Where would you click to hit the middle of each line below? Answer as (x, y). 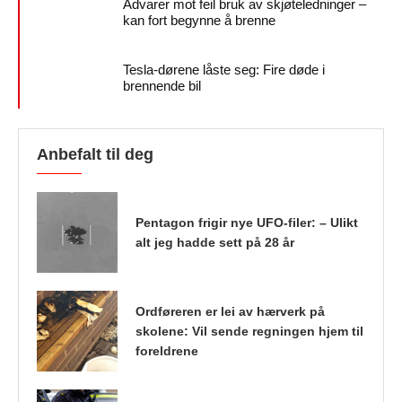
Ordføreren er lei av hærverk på (230, 312)
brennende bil (162, 86)
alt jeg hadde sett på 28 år (215, 243)
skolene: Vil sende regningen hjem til (249, 332)
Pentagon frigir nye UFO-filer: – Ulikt (247, 223)
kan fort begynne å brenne (199, 21)
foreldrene (167, 351)
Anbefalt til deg (95, 155)
